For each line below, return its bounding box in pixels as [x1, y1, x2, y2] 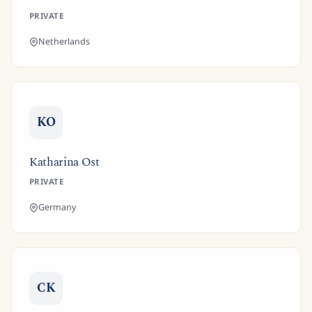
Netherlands [38, 36, 90, 47]
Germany [38, 201, 76, 213]
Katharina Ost [29, 153, 100, 171]
